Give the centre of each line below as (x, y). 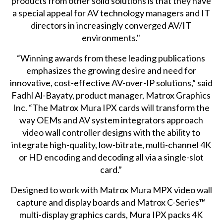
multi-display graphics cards (73, 214)
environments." (111, 37)
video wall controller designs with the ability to (111, 132)
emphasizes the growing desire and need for (111, 70)
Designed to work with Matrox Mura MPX (92, 190)
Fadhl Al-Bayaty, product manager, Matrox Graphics (111, 95)
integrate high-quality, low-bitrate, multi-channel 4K (111, 144)
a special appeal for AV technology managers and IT (111, 13)
